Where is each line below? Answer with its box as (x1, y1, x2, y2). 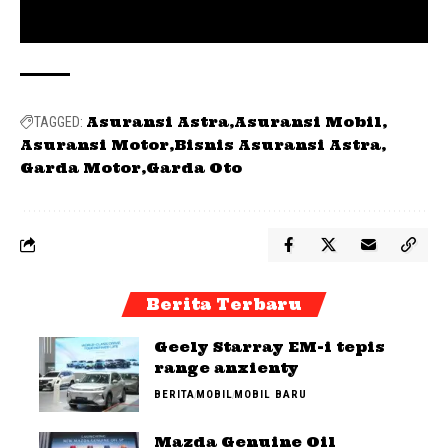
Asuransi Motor (20, 135, 169, 154)
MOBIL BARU (234, 387, 307, 401)
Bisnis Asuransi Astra (174, 135, 381, 154)
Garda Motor (20, 158, 141, 177)
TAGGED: (34, 113, 83, 130)
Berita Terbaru (146, 294, 302, 314)
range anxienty (154, 358, 299, 377)
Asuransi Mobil (234, 112, 382, 131)
